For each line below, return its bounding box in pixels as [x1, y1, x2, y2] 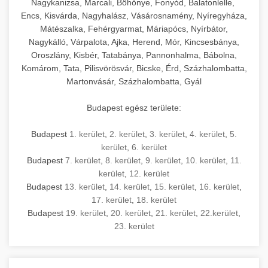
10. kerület [185, 155, 226, 165]
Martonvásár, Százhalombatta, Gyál [66, 76, 202, 86]
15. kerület [154, 181, 194, 191]
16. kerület [199, 181, 239, 191]
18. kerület [136, 194, 176, 205]
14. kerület [109, 181, 150, 191]
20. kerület [111, 208, 151, 218]
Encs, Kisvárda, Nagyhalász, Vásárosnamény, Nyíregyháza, [21, 10, 247, 20]
